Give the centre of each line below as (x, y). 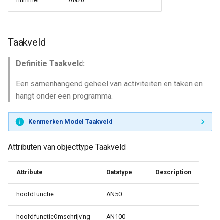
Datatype (119, 172)
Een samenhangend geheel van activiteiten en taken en (109, 84)
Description (173, 172)
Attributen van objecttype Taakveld (67, 147)
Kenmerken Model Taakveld (70, 121)
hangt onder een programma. (64, 96)
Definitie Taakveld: (50, 64)
